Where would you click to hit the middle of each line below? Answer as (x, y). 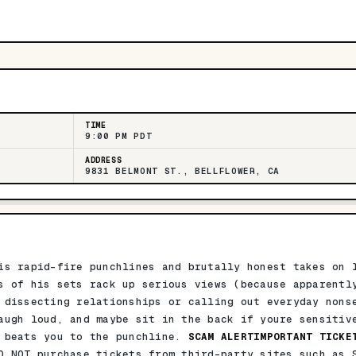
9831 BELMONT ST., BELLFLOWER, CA (183, 171)
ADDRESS (104, 160)
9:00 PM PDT (119, 136)
